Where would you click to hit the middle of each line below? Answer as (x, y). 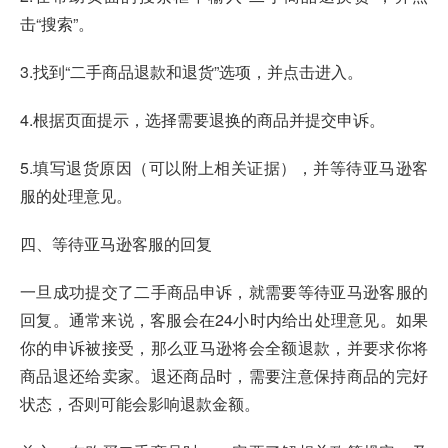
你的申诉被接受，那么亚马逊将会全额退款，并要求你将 (224, 347)
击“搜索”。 (57, 23)
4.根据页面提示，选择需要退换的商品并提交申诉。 (202, 119)
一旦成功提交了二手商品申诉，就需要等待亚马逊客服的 (224, 291)
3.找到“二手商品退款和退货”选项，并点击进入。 (191, 71)
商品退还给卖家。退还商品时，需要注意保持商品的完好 (224, 375)
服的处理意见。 (76, 195)
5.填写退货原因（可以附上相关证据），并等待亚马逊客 (224, 167)
